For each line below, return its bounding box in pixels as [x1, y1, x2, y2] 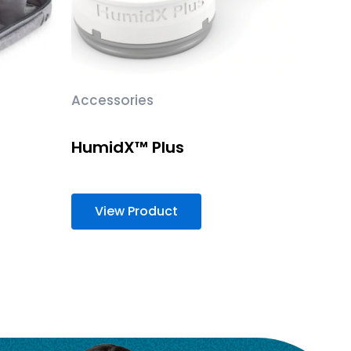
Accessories [71, 91, 154, 110]
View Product [95, 201, 178, 220]
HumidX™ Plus [71, 136, 184, 158]
